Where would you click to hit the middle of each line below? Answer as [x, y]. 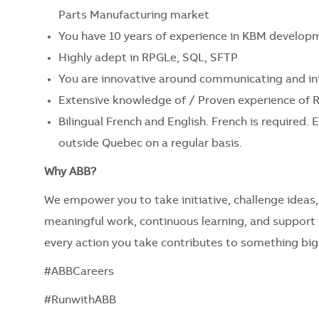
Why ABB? [72, 172]
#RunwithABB [82, 300]
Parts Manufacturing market [134, 15]
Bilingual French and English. [135, 122]
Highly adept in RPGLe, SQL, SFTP [148, 58]
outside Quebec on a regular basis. [150, 143]
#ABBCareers [80, 272]
